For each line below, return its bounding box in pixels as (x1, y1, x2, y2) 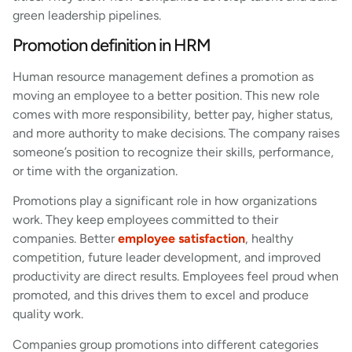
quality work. (13, 306, 83, 322)
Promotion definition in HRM (13, 34, 211, 56)
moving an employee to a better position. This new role (13, 87, 320, 103)
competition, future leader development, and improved (13, 250, 321, 266)
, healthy (245, 231, 293, 247)
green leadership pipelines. (13, 7, 161, 23)
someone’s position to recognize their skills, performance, (13, 144, 334, 159)
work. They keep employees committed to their (13, 212, 278, 228)
